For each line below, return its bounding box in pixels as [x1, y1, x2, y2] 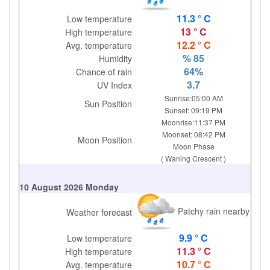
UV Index [97, 79, 133, 91]
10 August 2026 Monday [19, 181, 119, 193]
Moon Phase [172, 141, 215, 151]
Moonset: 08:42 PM [162, 129, 225, 139]
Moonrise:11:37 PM [162, 117, 226, 127]
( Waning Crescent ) [161, 153, 227, 163]
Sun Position [84, 98, 133, 110]
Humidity [99, 52, 133, 64]
